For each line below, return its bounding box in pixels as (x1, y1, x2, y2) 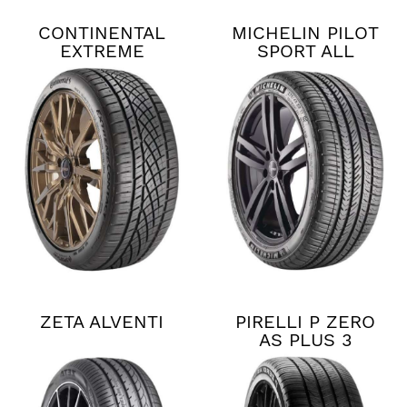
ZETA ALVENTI (40, 310, 164, 333)
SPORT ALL (256, 40, 354, 63)
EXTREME (59, 40, 144, 63)
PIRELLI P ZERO (235, 310, 375, 333)
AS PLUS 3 (258, 328, 352, 351)
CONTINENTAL (38, 22, 165, 45)
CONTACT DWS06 (25, 58, 179, 81)
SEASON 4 (259, 58, 352, 81)
